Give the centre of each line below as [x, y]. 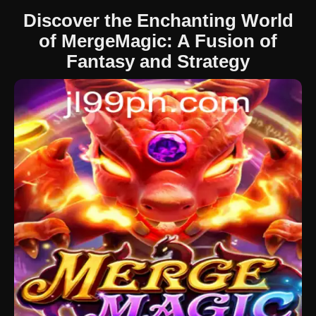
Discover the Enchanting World [158, 20]
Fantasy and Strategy [158, 61]
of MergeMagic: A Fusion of [158, 41]
